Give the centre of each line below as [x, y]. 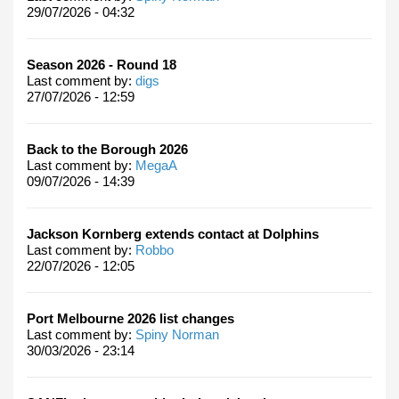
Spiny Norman [177, 334]
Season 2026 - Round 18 [102, 64]
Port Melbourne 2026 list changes [130, 318]
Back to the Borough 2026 [107, 149]
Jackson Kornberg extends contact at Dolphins [173, 233]
